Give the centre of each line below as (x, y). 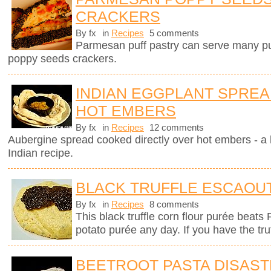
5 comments (173, 34)
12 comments (175, 128)
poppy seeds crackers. (62, 59)
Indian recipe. (41, 153)
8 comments (173, 205)
